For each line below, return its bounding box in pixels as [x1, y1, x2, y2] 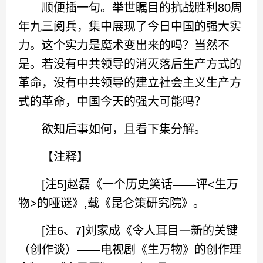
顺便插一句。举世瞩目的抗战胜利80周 [18, 1, 243, 14]
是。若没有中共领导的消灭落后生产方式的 [18, 58, 242, 70]
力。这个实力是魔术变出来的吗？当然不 [18, 39, 230, 52]
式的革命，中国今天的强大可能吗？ [18, 95, 207, 108]
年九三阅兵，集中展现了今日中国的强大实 [18, 20, 242, 33]
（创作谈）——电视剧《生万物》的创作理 [18, 243, 242, 256]
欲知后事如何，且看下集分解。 [18, 123, 207, 136]
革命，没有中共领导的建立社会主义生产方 [18, 76, 242, 89]
